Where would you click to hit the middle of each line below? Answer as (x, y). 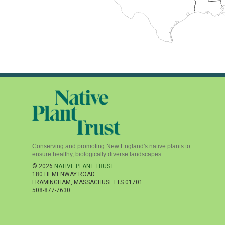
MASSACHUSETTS (99, 183)
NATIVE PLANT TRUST (84, 166)
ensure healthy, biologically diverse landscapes (97, 154)
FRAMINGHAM (51, 183)
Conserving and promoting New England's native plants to (111, 146)
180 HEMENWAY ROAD (64, 175)
